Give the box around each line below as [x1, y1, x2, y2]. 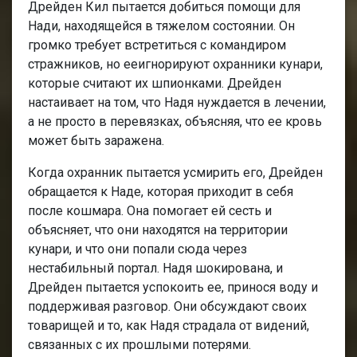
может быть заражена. [28, 132, 164, 148]
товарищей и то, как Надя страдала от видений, [28, 317, 309, 333]
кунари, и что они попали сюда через [28, 241, 247, 257]
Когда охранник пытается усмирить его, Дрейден [28, 164, 323, 180]
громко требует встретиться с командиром [28, 37, 286, 53]
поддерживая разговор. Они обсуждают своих [28, 298, 307, 314]
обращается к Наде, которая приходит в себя [28, 183, 293, 199]
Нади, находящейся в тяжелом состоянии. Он [28, 18, 295, 33]
